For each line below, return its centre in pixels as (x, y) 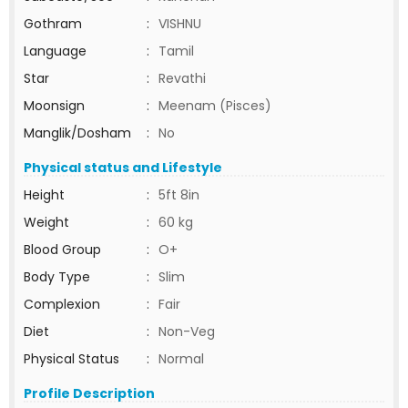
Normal (181, 359)
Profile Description (89, 393)
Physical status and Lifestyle (123, 168)
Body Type (57, 277)
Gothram (53, 24)
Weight (46, 222)
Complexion (62, 304)
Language (55, 51)
